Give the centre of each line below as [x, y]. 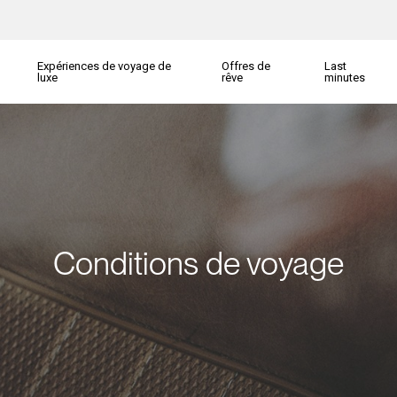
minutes [345, 78]
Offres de [246, 66]
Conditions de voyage [198, 263]
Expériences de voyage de [104, 66]
